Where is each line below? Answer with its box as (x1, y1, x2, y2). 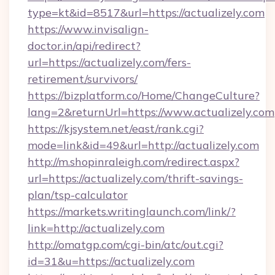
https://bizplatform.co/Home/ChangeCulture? (28, 88, 260, 103)
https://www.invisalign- (28, 22, 149, 36)
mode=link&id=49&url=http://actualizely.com (28, 138, 259, 152)
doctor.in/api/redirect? (28, 39, 141, 53)
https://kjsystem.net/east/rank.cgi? (28, 122, 204, 136)
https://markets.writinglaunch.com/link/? (28, 204, 236, 219)
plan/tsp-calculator (28, 188, 128, 202)
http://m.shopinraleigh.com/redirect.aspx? (28, 155, 239, 169)
